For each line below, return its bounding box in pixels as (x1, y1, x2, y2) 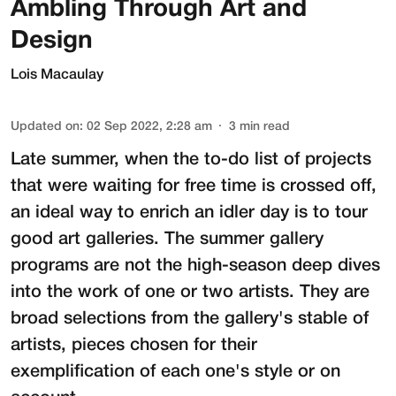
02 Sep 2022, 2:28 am (87, 121, 212, 133)
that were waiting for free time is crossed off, (11, 179, 377, 195)
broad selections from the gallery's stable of (11, 311, 369, 328)
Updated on (11, 121, 80, 133)
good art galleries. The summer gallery (11, 232, 324, 248)
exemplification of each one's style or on (11, 364, 340, 381)
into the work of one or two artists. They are (11, 285, 369, 301)
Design (11, 30, 93, 54)
